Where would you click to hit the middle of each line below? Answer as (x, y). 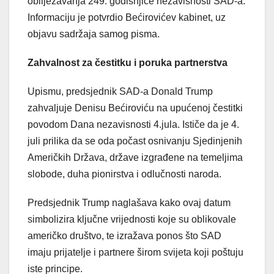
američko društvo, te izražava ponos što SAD (124, 235)
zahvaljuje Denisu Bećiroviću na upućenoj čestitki (135, 108)
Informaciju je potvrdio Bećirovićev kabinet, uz (127, 17)
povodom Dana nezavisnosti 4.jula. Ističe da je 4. (133, 124)
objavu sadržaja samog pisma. (94, 34)
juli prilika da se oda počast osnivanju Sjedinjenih (135, 141)
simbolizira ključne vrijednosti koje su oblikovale (132, 219)
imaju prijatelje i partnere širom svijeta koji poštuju (135, 252)
